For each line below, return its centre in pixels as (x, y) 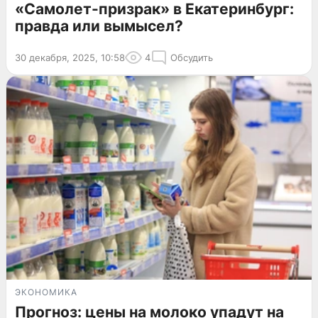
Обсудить (192, 57)
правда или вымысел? (99, 26)
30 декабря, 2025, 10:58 (70, 57)
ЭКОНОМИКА (46, 292)
